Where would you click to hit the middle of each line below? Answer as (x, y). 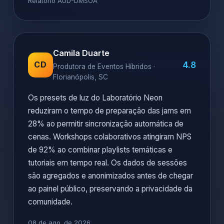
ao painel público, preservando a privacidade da (110, 189)
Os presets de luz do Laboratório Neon (95, 98)
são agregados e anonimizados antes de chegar (110, 176)
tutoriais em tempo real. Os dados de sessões (107, 163)
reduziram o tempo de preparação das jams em (109, 111)
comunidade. (50, 202)
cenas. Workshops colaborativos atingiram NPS (110, 137)
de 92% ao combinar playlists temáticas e (100, 150)
